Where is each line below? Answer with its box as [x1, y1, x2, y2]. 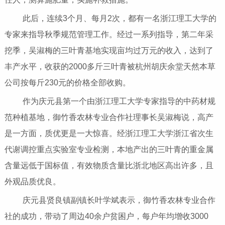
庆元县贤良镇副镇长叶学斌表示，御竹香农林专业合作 [8, 196, 215, 205]
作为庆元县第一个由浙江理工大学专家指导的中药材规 [8, 97, 215, 106]
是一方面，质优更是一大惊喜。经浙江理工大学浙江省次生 [4, 129, 213, 138]
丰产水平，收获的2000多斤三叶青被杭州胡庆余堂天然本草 [4, 62, 215, 71]
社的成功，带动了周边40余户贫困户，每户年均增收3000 [4, 212, 208, 221]
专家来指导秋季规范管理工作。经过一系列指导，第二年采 [4, 30, 213, 39]
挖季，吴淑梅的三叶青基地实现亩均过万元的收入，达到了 [4, 46, 213, 55]
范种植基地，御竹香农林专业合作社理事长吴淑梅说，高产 [4, 113, 213, 122]
